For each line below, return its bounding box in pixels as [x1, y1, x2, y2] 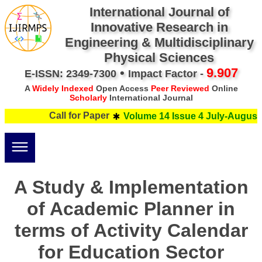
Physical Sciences [104, 50, 214, 65]
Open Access [93, 84, 151, 93]
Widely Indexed [32, 84, 94, 93]
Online [209, 84, 238, 93]
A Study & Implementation [13, 176, 249, 198]
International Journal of [89, 5, 229, 19]
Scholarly [69, 93, 107, 102]
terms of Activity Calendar [14, 219, 248, 241]
